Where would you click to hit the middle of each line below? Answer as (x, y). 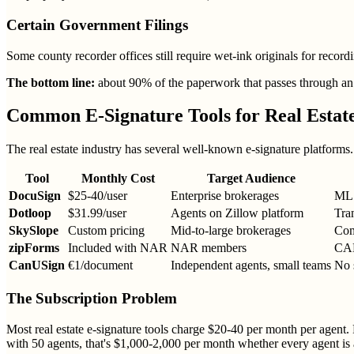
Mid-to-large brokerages (231, 231)
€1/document (100, 265)
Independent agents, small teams (251, 265)
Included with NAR (118, 248)
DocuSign (35, 196)
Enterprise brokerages (225, 196)
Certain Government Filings (97, 24)
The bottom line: (51, 82)
